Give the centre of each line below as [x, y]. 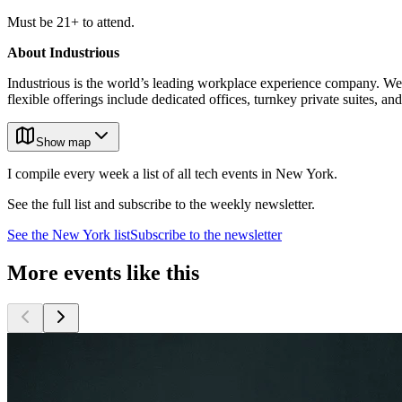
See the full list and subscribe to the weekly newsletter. [161, 205]
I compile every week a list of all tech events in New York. [172, 174]
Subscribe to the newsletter [206, 235]
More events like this [103, 273]
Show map [63, 143]
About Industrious [63, 53]
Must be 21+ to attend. [71, 22]
